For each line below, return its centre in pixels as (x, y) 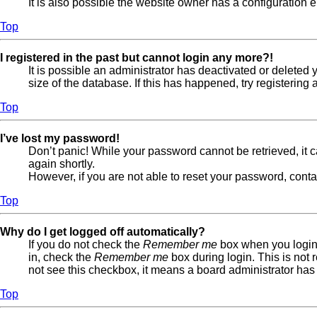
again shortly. (62, 163)
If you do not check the (86, 244)
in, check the (61, 257)
